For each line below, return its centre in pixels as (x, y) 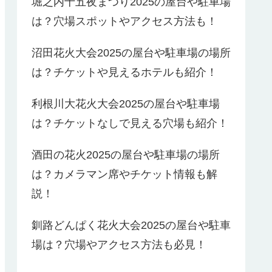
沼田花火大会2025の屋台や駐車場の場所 (131, 53)
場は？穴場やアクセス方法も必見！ (119, 245)
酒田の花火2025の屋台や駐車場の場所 (126, 155)
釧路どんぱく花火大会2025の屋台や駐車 (131, 226)
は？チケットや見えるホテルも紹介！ (124, 73)
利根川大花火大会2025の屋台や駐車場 (126, 104)
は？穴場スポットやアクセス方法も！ (124, 22)
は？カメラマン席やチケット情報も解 (124, 175)
